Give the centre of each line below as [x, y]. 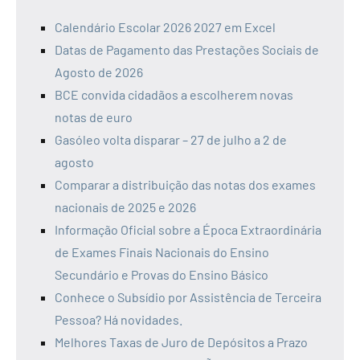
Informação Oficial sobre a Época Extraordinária [188, 230]
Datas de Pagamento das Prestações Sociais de [187, 50]
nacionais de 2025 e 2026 [125, 207]
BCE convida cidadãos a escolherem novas [174, 95]
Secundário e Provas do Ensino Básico [162, 275]
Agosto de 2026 [99, 72]
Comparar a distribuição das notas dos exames [185, 185]
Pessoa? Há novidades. [119, 320]
